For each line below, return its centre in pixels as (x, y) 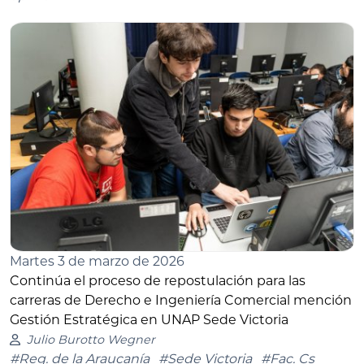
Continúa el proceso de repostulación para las (158, 281)
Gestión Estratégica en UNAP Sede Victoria (149, 320)
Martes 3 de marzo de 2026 (97, 262)
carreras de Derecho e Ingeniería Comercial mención (181, 301)
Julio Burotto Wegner (91, 340)
